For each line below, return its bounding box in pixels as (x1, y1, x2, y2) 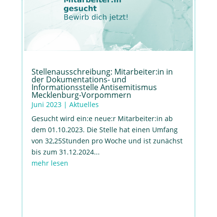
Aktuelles (69, 100, 99, 109)
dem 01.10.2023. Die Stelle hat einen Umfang (31, 125, 178, 135)
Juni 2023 (31, 100, 62, 109)
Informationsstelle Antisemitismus (31, 82, 157, 93)
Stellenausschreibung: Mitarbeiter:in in (31, 66, 173, 77)
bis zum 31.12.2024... (31, 147, 100, 157)
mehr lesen (31, 158, 68, 168)
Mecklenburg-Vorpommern (31, 90, 131, 101)
